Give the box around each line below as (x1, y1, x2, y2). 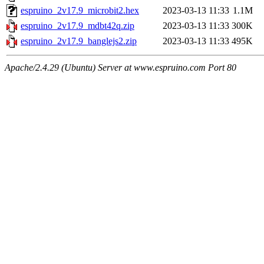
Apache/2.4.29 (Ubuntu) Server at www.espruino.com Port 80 (5, 62, 236, 73)
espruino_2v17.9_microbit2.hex (21, 5, 139, 16)
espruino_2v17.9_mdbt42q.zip (21, 21, 134, 31)
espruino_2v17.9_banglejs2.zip (21, 36, 137, 47)
